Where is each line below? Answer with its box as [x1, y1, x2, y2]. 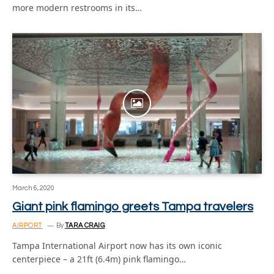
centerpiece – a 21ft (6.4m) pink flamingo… [12, 253, 186, 265]
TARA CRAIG [64, 221, 105, 229]
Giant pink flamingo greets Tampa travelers [12, 200, 253, 213]
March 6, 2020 [12, 184, 54, 191]
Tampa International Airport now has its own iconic [12, 239, 222, 251]
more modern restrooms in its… [12, 2, 142, 13]
